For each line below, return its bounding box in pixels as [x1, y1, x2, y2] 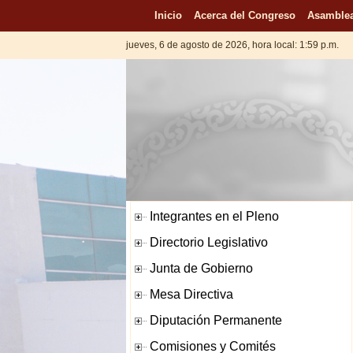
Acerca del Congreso [193, 9, 295, 21]
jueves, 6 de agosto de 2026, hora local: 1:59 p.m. [126, 39, 341, 50]
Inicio [154, 9, 182, 21]
